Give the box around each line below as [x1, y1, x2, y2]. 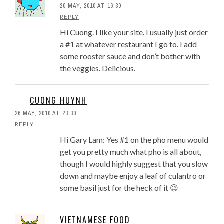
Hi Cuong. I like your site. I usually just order [60, 27, 208, 37]
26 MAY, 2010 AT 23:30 [15, 109, 76, 118]
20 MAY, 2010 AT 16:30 [60, 2, 121, 10]
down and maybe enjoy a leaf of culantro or [60, 171, 206, 181]
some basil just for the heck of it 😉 [60, 183, 178, 193]
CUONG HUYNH [30, 94, 87, 107]
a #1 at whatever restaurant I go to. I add [60, 39, 197, 49]
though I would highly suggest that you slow [60, 159, 208, 169]
